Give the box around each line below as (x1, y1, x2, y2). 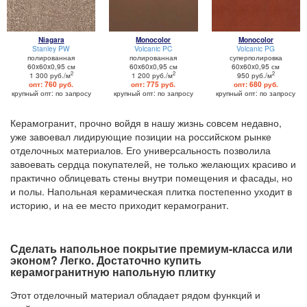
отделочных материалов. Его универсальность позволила (10, 143, 271, 157)
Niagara (38, 34, 64, 45)
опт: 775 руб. (131, 79, 176, 89)
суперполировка (229, 51, 282, 62)
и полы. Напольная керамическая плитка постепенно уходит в (10, 184, 292, 198)
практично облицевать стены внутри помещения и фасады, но (10, 170, 293, 184)
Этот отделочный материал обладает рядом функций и (10, 287, 260, 302)
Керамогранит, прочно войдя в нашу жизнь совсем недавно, (10, 115, 282, 130)
